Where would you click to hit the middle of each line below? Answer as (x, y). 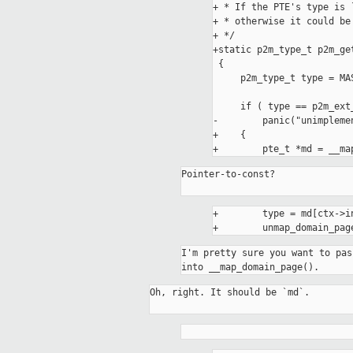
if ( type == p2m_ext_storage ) (227, 107)
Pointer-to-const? (228, 175)
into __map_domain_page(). (250, 268)
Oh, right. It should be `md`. (230, 293)
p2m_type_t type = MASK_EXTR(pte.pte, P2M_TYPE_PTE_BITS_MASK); (227, 78)
